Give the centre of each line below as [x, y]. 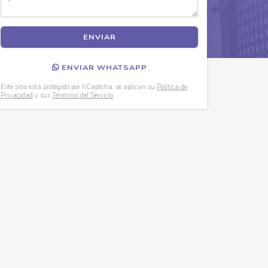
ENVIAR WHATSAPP [103, 68]
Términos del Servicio [83, 95]
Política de [172, 87]
